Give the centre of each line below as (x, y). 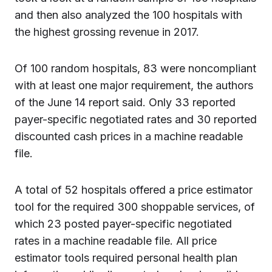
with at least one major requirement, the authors (134, 85)
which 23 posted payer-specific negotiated (123, 223)
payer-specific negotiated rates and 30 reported (136, 119)
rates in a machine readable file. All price (116, 240)
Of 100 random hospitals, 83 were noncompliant (135, 68)
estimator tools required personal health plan (126, 257)
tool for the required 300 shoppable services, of (135, 206)
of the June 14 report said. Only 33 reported (125, 102)
